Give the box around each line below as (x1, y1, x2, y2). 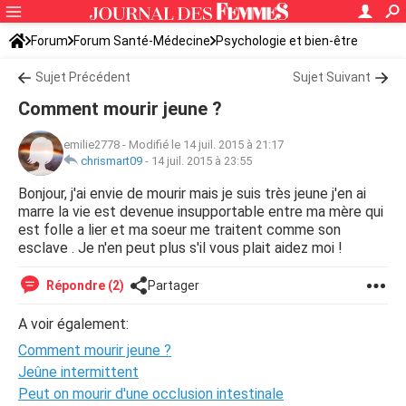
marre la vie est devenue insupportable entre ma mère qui (18, 203, 383, 220)
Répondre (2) (43, 278, 124, 293)
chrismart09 (81, 154, 142, 168)
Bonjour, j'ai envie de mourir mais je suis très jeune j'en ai (18, 185, 366, 202)
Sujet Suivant (293, 70, 371, 84)
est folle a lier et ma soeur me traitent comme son (18, 221, 341, 238)
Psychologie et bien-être (216, 34, 358, 48)
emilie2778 (63, 138, 120, 151)
